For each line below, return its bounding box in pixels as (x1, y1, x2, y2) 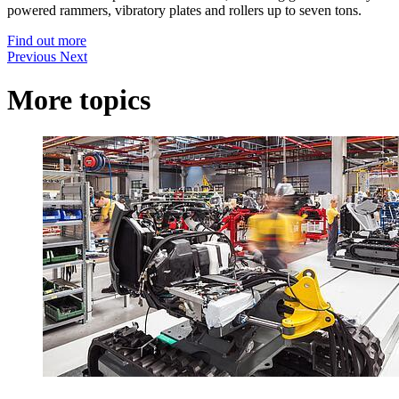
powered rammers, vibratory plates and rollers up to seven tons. (7, 3, 362, 18)
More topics (7, 84, 151, 117)
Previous (7, 49, 60, 64)
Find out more (7, 33, 86, 48)
